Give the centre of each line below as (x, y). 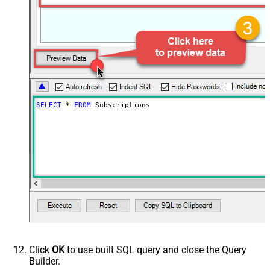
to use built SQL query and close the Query (155, 250)
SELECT (49, 105)
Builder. (45, 262)
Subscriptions (120, 105)
